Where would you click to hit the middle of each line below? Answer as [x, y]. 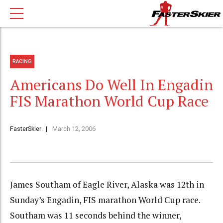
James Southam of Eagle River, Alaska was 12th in [107, 185]
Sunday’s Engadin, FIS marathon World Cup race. [105, 200]
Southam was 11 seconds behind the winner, [96, 216]
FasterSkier [26, 129]
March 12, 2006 [74, 129]
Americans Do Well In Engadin [111, 85]
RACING [22, 61]
